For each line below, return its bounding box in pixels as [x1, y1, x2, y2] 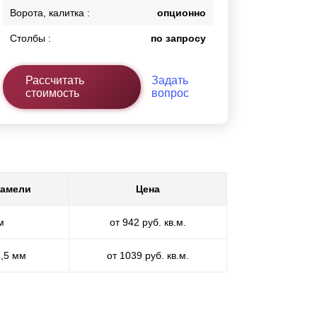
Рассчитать [25, 74, 85, 87]
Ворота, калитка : [10, 7, 91, 19]
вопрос [151, 87, 189, 100]
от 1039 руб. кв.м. [107, 249, 189, 261]
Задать [151, 74, 188, 87]
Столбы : [10, 33, 52, 45]
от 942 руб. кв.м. [110, 216, 186, 228]
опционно [157, 7, 206, 19]
